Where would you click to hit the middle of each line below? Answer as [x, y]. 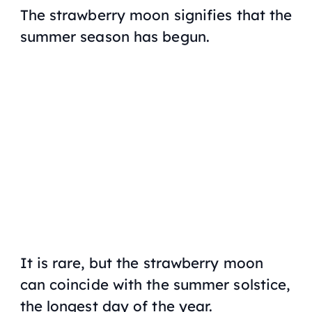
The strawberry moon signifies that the [156, 14]
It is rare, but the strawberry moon [142, 263]
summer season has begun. [115, 36]
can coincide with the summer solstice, [155, 284]
